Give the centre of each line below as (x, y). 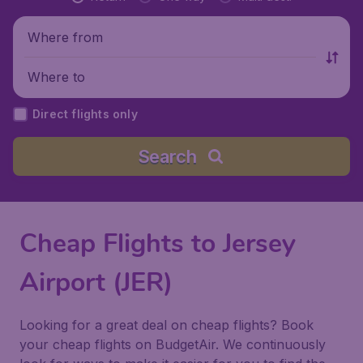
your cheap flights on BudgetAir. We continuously (173, 344)
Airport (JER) (96, 282)
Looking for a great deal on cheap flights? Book (167, 325)
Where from (65, 37)
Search (167, 156)
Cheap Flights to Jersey (158, 243)
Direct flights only (85, 114)
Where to (56, 77)
